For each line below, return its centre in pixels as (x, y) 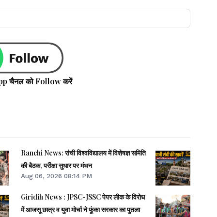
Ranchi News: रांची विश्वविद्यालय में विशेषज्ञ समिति (84, 153)
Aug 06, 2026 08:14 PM (57, 176)
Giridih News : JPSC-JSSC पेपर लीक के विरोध (83, 197)
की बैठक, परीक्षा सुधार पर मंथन (57, 166)
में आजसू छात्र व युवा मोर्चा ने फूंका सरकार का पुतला (81, 210)
